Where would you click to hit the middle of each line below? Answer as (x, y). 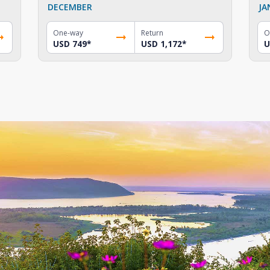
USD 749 (70, 44)
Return (152, 33)
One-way (68, 33)
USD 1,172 (161, 44)
